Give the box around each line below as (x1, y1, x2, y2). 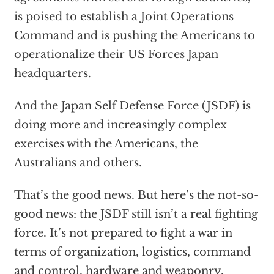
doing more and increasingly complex (13, 118, 227, 132)
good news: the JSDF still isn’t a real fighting (13, 207, 258, 221)
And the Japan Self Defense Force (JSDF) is (13, 99, 251, 113)
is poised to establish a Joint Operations (13, 10, 234, 24)
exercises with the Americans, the (13, 137, 198, 151)
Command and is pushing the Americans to (13, 29, 255, 43)
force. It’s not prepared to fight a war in (13, 226, 232, 240)
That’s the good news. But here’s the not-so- (13, 188, 259, 202)
